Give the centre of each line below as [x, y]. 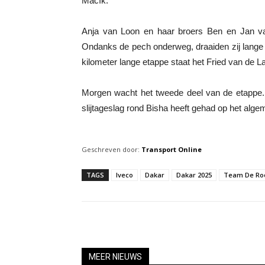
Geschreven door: [111, 149]
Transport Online [172, 149]
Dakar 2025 [194, 175]
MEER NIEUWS [115, 257]
